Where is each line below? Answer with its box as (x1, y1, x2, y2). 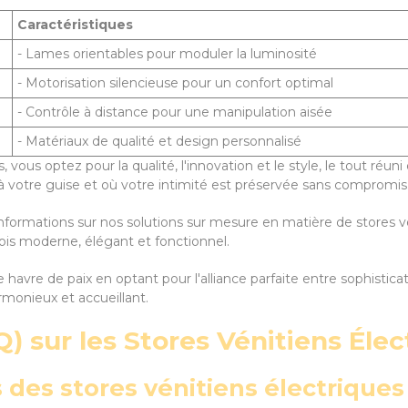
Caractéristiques (17, 16, 133, 33)
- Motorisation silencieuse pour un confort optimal (17, 75, 333, 91)
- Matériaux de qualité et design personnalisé (17, 133, 301, 149)
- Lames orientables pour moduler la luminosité (17, 46, 317, 62)
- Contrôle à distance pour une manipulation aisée (17, 104, 332, 120)
